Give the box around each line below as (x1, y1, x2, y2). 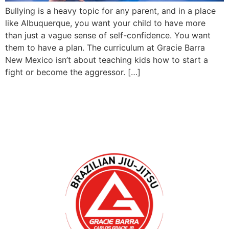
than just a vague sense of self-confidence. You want (5, 30, 211, 40)
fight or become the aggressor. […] (5, 66, 141, 77)
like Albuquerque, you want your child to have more (5, 17, 205, 28)
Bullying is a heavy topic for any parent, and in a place (5, 5, 216, 16)
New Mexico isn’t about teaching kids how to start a (5, 54, 208, 65)
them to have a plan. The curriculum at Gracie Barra (5, 42, 205, 53)
